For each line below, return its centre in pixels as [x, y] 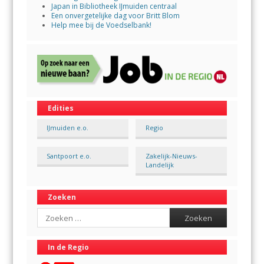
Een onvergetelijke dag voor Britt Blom [115, 16]
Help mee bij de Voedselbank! [101, 25]
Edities [60, 108]
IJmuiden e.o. [68, 128]
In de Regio [68, 247]
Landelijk [159, 164]
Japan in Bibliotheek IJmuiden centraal [114, 6]
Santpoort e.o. [69, 156]
